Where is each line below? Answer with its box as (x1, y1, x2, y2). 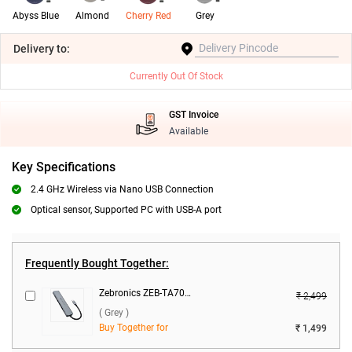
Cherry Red (126, 10, 171, 21)
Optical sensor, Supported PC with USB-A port (31, 204, 222, 215)
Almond (75, 10, 109, 21)
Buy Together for (99, 322, 168, 333)
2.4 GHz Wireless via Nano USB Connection (31, 184, 214, 195)
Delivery (13, 42, 57, 55)
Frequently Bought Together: (25, 257, 169, 269)
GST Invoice (168, 109, 218, 120)
